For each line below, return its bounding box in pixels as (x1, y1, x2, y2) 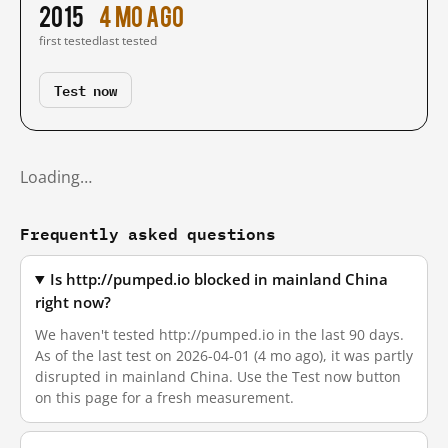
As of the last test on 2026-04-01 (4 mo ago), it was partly (35, 346, 413, 365)
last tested (99, 32, 157, 49)
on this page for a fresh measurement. (35, 388, 294, 407)
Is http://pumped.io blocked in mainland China (50, 270, 389, 289)
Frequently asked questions (20, 220, 276, 247)
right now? (35, 293, 111, 312)
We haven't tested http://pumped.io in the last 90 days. (35, 325, 404, 344)
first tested (39, 32, 99, 49)
